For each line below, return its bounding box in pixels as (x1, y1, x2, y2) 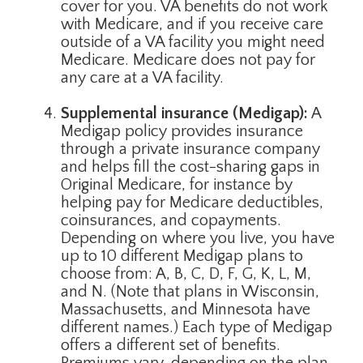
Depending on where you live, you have (61, 229, 335, 247)
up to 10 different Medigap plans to (61, 247, 303, 265)
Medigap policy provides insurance (61, 122, 303, 140)
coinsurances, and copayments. (61, 211, 281, 229)
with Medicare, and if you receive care (61, 15, 323, 33)
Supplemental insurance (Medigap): (61, 105, 308, 122)
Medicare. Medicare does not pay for (61, 51, 315, 69)
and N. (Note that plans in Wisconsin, (61, 283, 319, 301)
